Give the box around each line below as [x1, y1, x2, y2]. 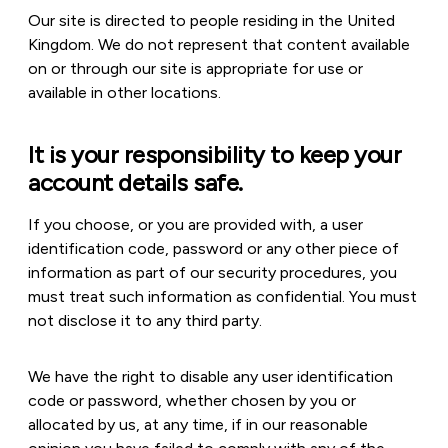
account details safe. [28, 168, 243, 197]
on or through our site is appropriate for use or [28, 59, 363, 78]
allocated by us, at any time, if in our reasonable [28, 415, 368, 434]
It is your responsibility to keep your [28, 140, 401, 169]
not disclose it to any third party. [28, 311, 262, 330]
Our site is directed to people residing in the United [28, 11, 395, 30]
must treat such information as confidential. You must [28, 287, 417, 306]
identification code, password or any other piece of [28, 239, 399, 258]
